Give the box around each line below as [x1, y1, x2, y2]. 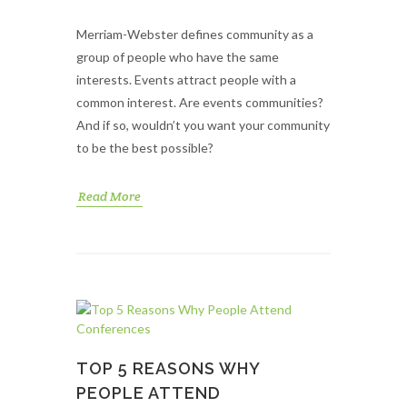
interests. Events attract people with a [76, 72, 296, 87]
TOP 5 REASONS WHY [76, 359, 260, 378]
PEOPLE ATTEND [76, 383, 221, 402]
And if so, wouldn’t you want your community [76, 117, 330, 133]
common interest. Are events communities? [76, 94, 323, 110]
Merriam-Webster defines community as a [76, 26, 313, 42]
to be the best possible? [76, 140, 213, 155]
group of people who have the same [76, 49, 279, 65]
